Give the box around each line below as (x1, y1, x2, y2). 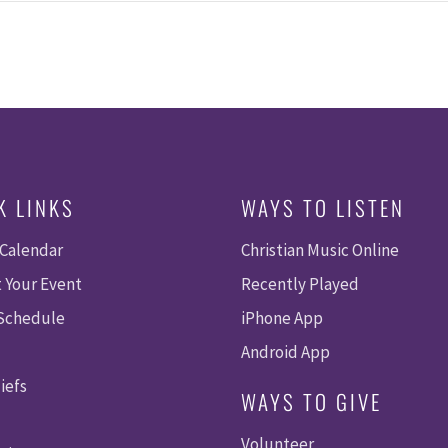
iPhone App (241, 307, 324, 330)
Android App (241, 341, 331, 364)
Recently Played (241, 273, 360, 296)
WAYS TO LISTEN (241, 192, 406, 224)
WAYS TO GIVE (241, 386, 383, 418)
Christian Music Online (241, 239, 400, 262)
